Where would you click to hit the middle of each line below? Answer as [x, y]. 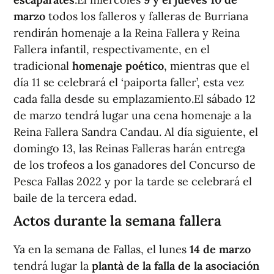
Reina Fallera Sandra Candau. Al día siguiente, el [136, 132]
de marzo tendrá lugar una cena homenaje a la [132, 116]
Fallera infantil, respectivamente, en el [112, 50]
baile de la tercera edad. [75, 198]
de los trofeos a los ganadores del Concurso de [135, 165]
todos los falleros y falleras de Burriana [147, 17]
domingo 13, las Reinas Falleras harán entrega [129, 149]
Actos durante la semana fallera [117, 221]
